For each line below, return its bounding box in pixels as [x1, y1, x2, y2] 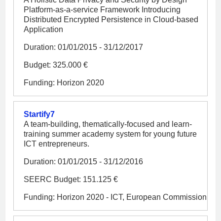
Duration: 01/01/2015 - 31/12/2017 [24, 42, 143, 51]
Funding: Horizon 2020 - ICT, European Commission [24, 192, 207, 201]
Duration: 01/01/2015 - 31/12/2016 [24, 157, 143, 166]
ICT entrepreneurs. [24, 139, 89, 148]
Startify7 [24, 110, 55, 118]
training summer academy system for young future [24, 129, 197, 138]
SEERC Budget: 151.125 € [24, 175, 118, 184]
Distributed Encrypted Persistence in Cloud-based [24, 15, 198, 24]
